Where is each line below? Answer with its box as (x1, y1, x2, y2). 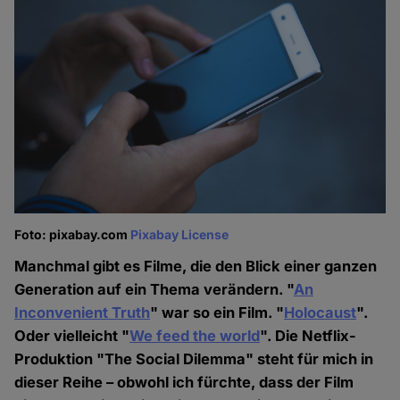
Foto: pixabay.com (14, 227, 131, 243)
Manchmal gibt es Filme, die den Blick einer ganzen (14, 257, 378, 276)
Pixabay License (130, 227, 229, 243)
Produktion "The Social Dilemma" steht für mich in (14, 350, 374, 369)
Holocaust (284, 304, 357, 322)
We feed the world (129, 327, 261, 346)
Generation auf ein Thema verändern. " (14, 280, 295, 299)
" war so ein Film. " (150, 304, 285, 322)
